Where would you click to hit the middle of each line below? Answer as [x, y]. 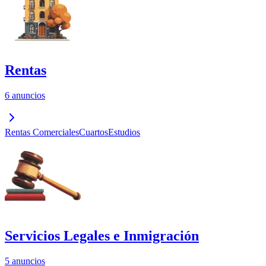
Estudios [124, 132]
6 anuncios [25, 96]
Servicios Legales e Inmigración [102, 236]
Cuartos [94, 132]
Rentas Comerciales [42, 132]
